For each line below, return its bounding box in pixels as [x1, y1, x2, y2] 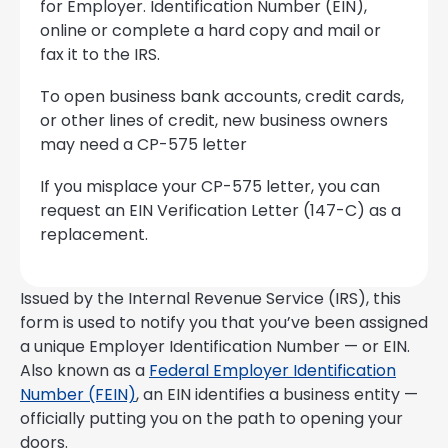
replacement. [40, 223, 148, 247]
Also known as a [20, 359, 149, 383]
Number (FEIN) [20, 383, 136, 407]
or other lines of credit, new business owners [40, 109, 388, 133]
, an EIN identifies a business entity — [136, 383, 418, 407]
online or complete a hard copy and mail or [40, 19, 381, 43]
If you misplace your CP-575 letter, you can [40, 175, 380, 199]
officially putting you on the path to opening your [20, 407, 403, 431]
